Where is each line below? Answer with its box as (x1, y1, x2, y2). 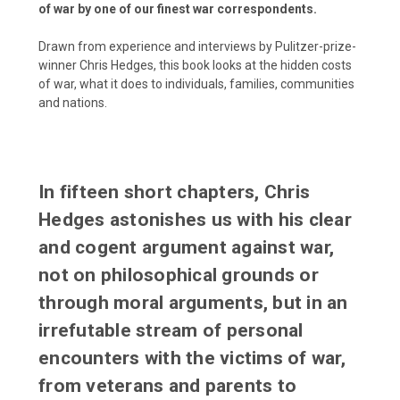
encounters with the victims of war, (38, 346, 346, 369)
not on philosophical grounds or (38, 263, 319, 286)
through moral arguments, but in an (38, 291, 348, 313)
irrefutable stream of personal (38, 319, 304, 341)
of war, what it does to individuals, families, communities (38, 76, 354, 91)
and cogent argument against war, (38, 236, 334, 258)
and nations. (38, 95, 107, 110)
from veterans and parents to (38, 374, 296, 396)
